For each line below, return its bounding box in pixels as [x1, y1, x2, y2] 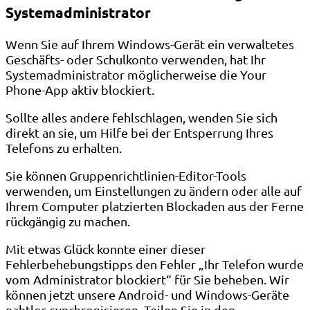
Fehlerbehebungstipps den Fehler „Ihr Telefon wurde [6, 256, 304, 271]
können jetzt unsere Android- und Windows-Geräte [6, 286, 289, 302]
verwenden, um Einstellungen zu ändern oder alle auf [6, 183, 302, 198]
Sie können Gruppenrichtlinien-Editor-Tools [6, 167, 246, 183]
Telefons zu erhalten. [6, 140, 122, 155]
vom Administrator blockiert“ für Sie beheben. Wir [6, 271, 289, 286]
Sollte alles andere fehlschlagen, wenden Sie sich [6, 109, 277, 125]
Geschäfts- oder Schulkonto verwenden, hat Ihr [6, 51, 266, 66]
